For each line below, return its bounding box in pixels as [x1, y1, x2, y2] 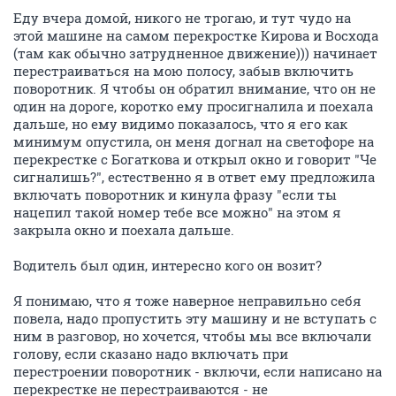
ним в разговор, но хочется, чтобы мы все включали [13, 327, 371, 345]
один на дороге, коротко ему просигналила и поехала [13, 97, 373, 115]
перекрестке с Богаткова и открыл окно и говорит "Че [13, 150, 377, 168]
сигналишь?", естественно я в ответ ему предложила [13, 168, 375, 186]
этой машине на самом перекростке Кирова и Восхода [13, 27, 378, 44]
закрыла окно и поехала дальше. [13, 221, 234, 239]
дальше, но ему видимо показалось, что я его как [13, 115, 347, 133]
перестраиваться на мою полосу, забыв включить [13, 62, 354, 80]
